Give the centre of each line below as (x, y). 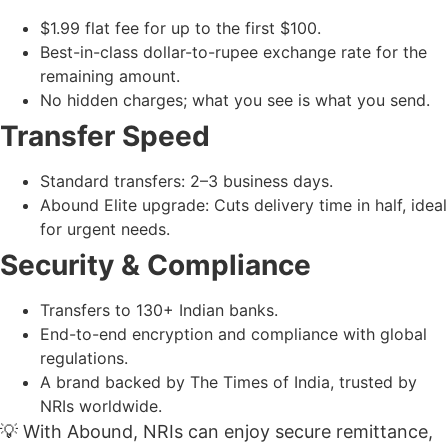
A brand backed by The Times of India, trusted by (228, 382)
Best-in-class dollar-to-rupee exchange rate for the (233, 52)
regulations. (84, 358)
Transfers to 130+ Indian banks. (159, 310)
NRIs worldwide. (101, 406)
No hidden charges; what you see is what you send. (235, 100)
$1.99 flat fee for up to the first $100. (180, 28)
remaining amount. (110, 76)
